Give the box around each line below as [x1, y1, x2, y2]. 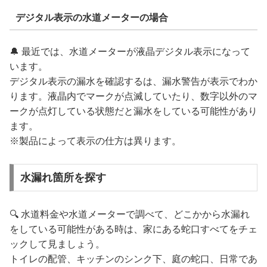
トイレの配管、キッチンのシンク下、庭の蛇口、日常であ [10, 253, 257, 264]
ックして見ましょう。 [10, 238, 105, 249]
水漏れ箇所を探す [20, 171, 106, 184]
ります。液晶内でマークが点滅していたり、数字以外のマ [10, 91, 257, 102]
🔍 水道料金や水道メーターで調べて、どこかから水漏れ [10, 209, 250, 219]
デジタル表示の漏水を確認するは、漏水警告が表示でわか [10, 76, 257, 87]
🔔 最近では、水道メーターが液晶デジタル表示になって [10, 46, 250, 57]
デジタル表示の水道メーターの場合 [15, 12, 168, 23]
